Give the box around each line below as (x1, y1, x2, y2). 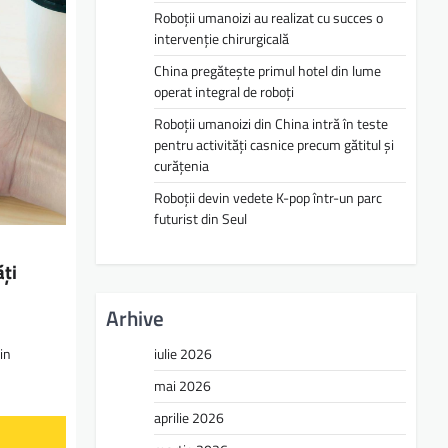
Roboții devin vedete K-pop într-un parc (154, 187, 382, 209)
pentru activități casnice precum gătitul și (154, 134, 394, 156)
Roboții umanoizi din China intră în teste (154, 113, 388, 135)
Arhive (106, 301, 164, 334)
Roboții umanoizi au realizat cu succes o (154, 7, 383, 29)
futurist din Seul (154, 208, 247, 230)
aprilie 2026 (154, 406, 224, 429)
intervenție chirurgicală (154, 28, 289, 50)
